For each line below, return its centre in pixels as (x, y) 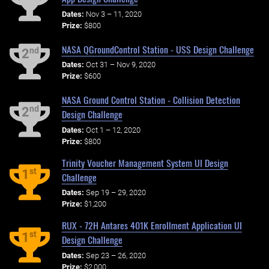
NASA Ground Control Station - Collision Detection (151, 100)
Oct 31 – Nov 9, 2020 (120, 65)
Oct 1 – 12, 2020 (113, 130)
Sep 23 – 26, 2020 (116, 255)
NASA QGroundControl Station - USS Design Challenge (158, 49)
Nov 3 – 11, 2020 (113, 14)
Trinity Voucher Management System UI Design (145, 162)
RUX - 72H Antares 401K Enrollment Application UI (152, 225)
